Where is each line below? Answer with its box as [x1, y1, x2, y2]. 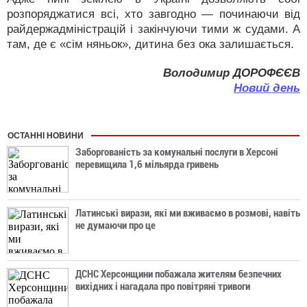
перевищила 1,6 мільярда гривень [75, 158, 219, 171]
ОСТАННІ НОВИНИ [8, 131, 84, 140]
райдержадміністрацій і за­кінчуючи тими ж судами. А [7, 23, 300, 36]
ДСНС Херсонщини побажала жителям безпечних [75, 268, 282, 280]
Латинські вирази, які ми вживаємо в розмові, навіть [75, 207, 300, 219]
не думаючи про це [75, 219, 156, 232]
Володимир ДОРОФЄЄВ [163, 66, 300, 79]
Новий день [234, 82, 300, 95]
